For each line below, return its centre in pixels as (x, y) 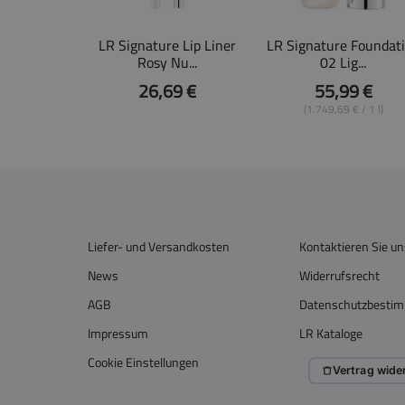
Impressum (118, 333)
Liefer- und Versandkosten (159, 246)
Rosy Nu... (167, 62)
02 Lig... (343, 62)
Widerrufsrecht (339, 275)
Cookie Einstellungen (143, 362)
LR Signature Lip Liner (167, 45)
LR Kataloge (330, 333)
